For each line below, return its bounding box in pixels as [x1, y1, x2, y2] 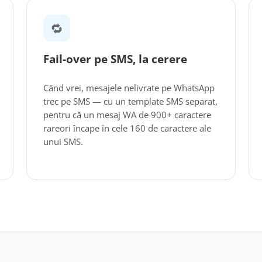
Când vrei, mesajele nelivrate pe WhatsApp [43, 82, 215, 94]
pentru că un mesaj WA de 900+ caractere [43, 109, 212, 120]
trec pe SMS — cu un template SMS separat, [43, 95, 218, 107]
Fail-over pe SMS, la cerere [43, 51, 188, 67]
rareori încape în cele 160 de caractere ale [43, 122, 212, 134]
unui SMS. [43, 136, 84, 147]
